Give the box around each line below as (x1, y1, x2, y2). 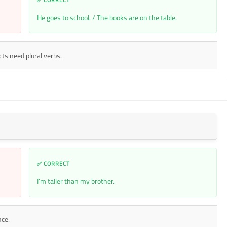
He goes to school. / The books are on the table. (36, 11, 177, 24)
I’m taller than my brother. (36, 174, 115, 188)
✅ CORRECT (36, 158, 70, 169)
